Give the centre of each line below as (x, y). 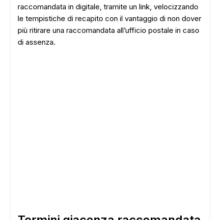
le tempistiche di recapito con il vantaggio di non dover (110, 18)
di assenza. (37, 42)
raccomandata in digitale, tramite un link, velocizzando (108, 7)
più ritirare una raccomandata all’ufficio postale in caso (109, 30)
